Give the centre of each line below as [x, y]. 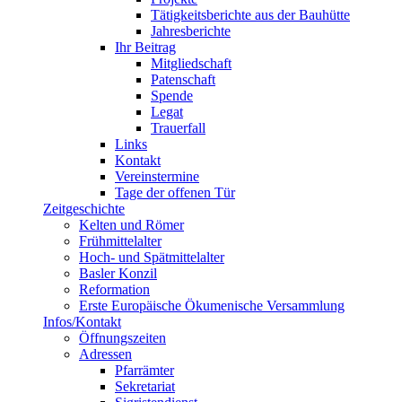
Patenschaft [183, 79]
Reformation [114, 289]
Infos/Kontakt [82, 321]
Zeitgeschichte [84, 208]
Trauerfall [178, 127]
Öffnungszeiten [122, 337]
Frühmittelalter [120, 240]
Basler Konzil [118, 273]
